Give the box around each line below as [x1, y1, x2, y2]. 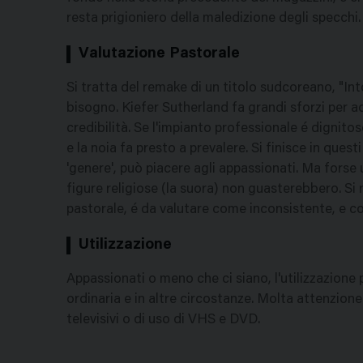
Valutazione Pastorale [79, 46, 240, 62]
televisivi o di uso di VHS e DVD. [66, 313, 260, 327]
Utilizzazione [79, 237, 172, 254]
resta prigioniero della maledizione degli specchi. [66, 12, 361, 27]
